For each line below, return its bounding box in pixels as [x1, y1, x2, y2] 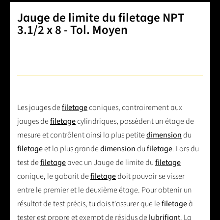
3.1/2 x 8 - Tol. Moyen [17, 21, 128, 39]
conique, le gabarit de [17, 170, 90, 182]
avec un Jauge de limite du [66, 157, 155, 168]
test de [17, 157, 40, 168]
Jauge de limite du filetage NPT [17, 8, 185, 27]
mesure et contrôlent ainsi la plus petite [17, 129, 146, 140]
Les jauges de [17, 102, 62, 113]
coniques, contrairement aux [87, 102, 182, 113]
